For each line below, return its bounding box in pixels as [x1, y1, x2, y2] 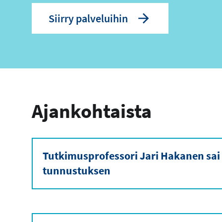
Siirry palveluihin [49, 11, 128, 26]
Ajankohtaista [32, 99, 152, 124]
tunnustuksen [43, 164, 111, 178]
